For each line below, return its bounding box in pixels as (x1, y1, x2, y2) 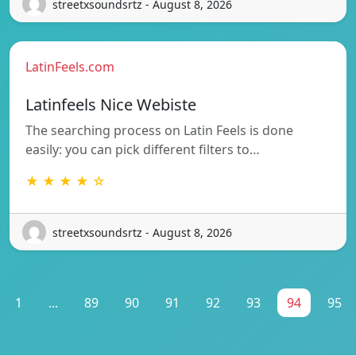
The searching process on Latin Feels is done (25, 122, 293, 140)
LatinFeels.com (25, 58, 114, 76)
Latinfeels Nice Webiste (25, 94, 196, 116)
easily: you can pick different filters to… (25, 141, 260, 159)
